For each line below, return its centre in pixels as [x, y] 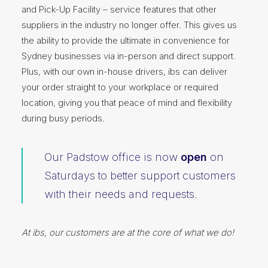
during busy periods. [63, 118]
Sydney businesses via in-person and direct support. [129, 56]
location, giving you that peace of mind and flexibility [127, 103]
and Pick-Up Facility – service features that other [119, 9]
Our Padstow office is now [112, 157]
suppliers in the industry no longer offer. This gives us [129, 25]
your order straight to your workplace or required [120, 87]
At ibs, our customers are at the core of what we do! [128, 232]
